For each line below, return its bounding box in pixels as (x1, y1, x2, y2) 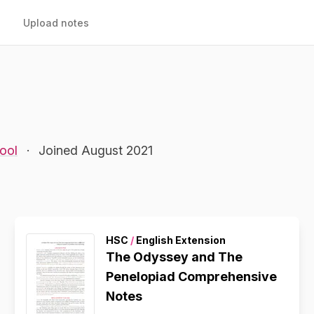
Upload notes (23, 17, 89, 29)
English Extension (134, 234, 226, 246)
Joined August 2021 (39, 143, 153, 158)
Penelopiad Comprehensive (106, 269, 278, 284)
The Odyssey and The (106, 250, 243, 264)
